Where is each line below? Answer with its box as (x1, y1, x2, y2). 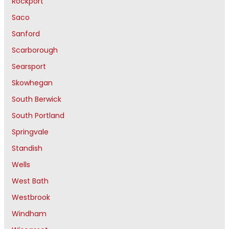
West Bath (12, 175, 49, 186)
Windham (12, 208, 47, 219)
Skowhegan (12, 77, 53, 88)
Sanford (12, 28, 40, 39)
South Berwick (12, 94, 61, 104)
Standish (12, 143, 42, 153)
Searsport (12, 61, 46, 72)
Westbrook (12, 192, 50, 202)
